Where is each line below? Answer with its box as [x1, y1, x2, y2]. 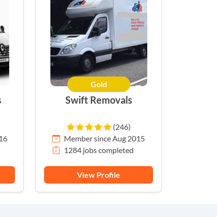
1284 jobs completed [64, 145, 134, 155]
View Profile [77, 170, 120, 180]
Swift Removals [90, 94, 132, 106]
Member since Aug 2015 [64, 134, 145, 143]
